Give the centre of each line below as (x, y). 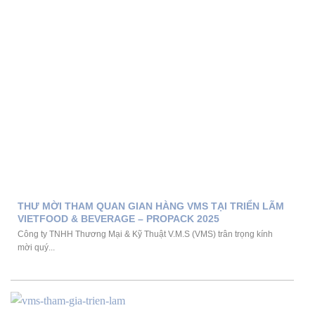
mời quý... (36, 247)
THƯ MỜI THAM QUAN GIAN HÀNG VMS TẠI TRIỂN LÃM (151, 206)
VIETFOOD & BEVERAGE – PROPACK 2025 (118, 219)
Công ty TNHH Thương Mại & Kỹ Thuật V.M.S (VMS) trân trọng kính (145, 234)
